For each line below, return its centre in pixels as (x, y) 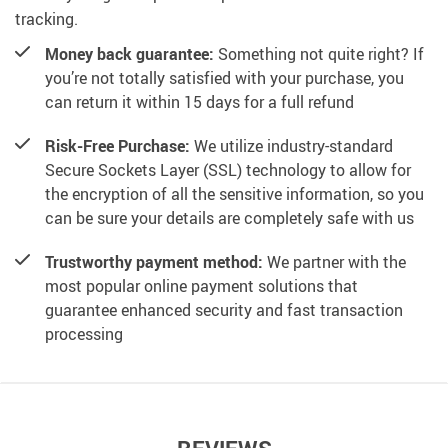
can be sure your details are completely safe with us (229, 218)
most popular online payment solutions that (201, 286)
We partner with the (334, 262)
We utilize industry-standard (291, 146)
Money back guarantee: (129, 54)
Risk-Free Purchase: (117, 146)
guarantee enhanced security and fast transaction (224, 310)
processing (84, 334)
